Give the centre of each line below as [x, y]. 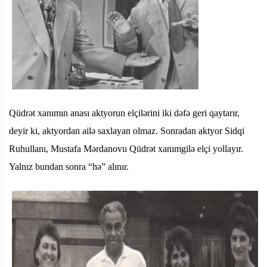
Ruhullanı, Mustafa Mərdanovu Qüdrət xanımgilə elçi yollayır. [126, 148]
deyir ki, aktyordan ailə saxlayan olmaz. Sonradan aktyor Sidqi [127, 131]
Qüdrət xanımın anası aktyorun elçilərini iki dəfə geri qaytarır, [124, 113]
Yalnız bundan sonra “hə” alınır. [69, 166]
